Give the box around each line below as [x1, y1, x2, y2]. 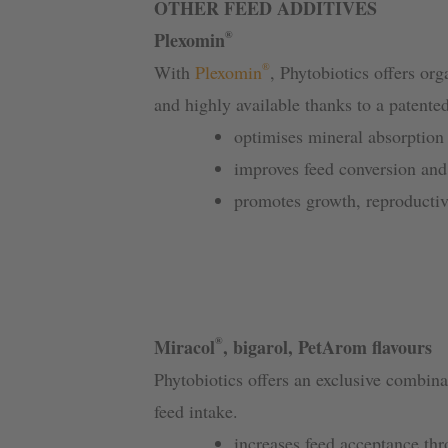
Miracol [153, 333, 215, 360]
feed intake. [153, 398, 238, 423]
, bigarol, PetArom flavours [222, 333, 432, 360]
